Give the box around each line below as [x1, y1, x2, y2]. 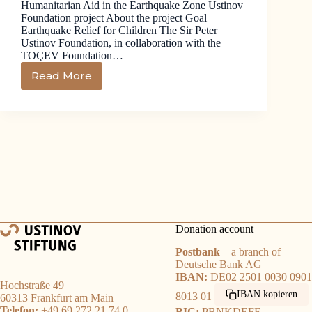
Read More [31, 69, 92, 83]
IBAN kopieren [236, 289, 297, 299]
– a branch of [219, 246, 281, 258]
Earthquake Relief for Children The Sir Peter [21, 24, 217, 36]
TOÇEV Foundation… [21, 49, 123, 61]
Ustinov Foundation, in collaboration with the [21, 36, 221, 49]
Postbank [175, 246, 220, 258]
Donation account [175, 223, 253, 235]
